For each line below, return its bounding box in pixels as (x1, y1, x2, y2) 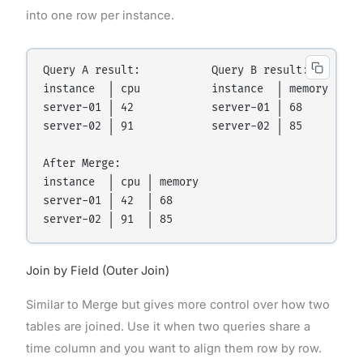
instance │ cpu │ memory (43, 176, 199, 190)
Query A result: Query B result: (43, 64, 310, 78)
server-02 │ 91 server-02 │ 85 (43, 120, 303, 134)
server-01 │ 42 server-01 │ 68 (43, 101, 303, 115)
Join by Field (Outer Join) (25, 263, 169, 279)
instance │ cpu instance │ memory (43, 83, 329, 96)
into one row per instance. (25, 8, 174, 23)
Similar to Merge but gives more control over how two (25, 297, 330, 313)
